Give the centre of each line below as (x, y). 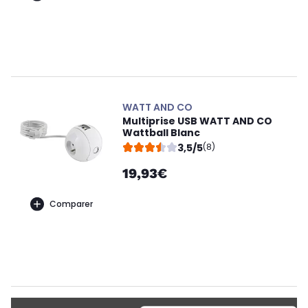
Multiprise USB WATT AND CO (197, 121)
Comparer (71, 203)
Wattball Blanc (161, 133)
